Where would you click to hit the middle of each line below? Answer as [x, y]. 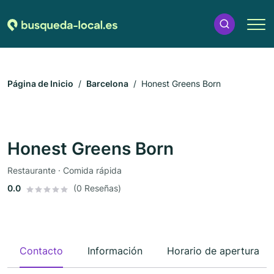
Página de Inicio [40, 84]
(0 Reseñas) [97, 188]
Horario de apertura [213, 251]
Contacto [41, 251]
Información [115, 251]
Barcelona [107, 84]
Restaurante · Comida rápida [65, 171]
